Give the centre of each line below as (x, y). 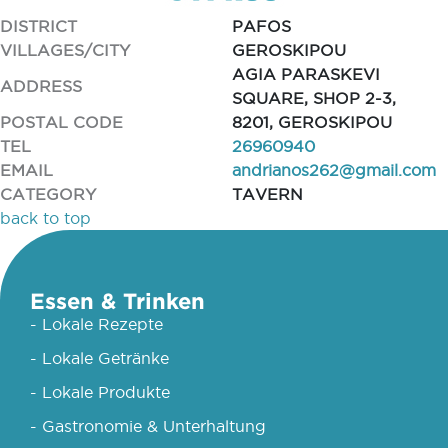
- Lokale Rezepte (96, 324)
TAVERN (267, 194)
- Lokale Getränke (99, 358)
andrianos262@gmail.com (333, 170)
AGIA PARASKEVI (305, 74)
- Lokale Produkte (100, 392)
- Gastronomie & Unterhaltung (148, 426)
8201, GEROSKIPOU (311, 122)
